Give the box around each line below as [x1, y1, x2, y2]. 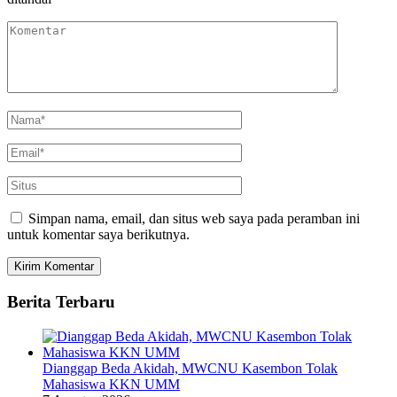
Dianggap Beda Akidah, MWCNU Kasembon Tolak [43, 360, 338, 376]
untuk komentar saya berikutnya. [7, 227, 190, 243]
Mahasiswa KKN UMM [43, 376, 180, 392]
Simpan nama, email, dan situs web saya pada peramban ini [28, 211, 360, 227]
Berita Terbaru [7, 292, 115, 311]
